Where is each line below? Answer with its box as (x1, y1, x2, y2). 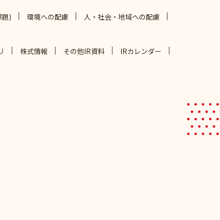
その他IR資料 (63, 46, 105, 56)
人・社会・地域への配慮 (83, 11, 160, 22)
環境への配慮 (27, 11, 68, 22)
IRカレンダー (120, 46, 162, 56)
